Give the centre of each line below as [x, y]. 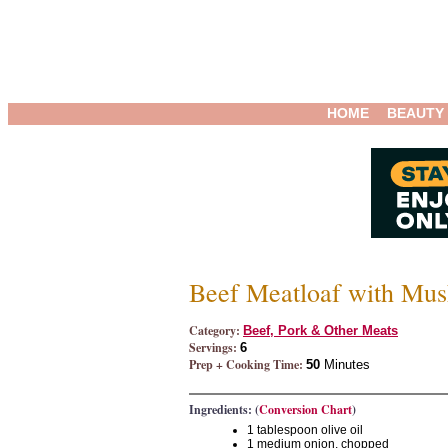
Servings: [213, 347]
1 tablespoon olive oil [305, 430]
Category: [214, 330]
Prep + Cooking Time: [246, 364]
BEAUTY [415, 113]
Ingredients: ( [224, 409]
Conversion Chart [305, 409]
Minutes [345, 364]
